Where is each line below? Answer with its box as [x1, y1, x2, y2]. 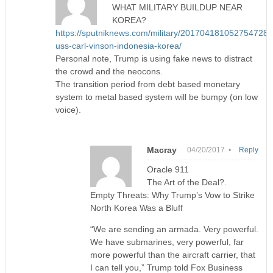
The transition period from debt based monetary [55, 79, 241, 89]
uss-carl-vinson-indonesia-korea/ [55, 40, 182, 51]
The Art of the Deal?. [146, 177, 227, 187]
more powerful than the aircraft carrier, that [90, 249, 255, 260]
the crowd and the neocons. [55, 66, 163, 76]
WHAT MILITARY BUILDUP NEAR [112, 2, 243, 12]
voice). [55, 104, 82, 115]
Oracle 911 [146, 164, 189, 174]
